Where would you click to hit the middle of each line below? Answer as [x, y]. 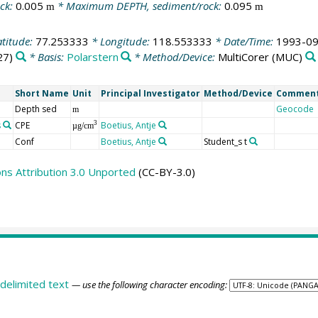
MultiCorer [244, 57]
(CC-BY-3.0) [165, 171]
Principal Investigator [150, 93]
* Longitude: [120, 42]
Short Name [42, 93]
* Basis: [46, 57]
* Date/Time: [244, 42]
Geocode [295, 109]
